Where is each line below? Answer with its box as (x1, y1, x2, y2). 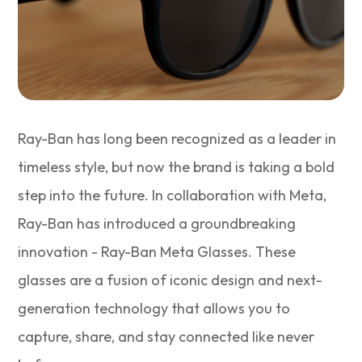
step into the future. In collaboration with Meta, (18, 185, 327, 204)
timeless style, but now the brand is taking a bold (18, 157, 335, 176)
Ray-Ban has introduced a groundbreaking (18, 213, 297, 233)
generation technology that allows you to (18, 298, 291, 318)
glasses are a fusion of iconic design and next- (18, 270, 323, 289)
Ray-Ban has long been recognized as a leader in (18, 128, 337, 148)
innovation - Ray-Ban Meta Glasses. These (18, 242, 297, 261)
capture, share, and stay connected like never (18, 326, 315, 346)
